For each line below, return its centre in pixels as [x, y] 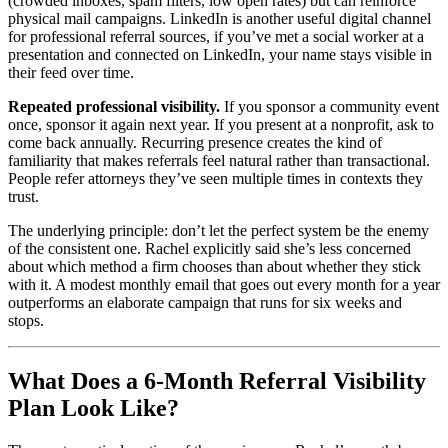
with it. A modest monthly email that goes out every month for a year [224, 285]
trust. [23, 197]
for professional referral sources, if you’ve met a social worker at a [216, 37]
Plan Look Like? [93, 408]
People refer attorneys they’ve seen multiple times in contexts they [215, 179]
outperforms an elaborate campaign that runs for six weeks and [205, 303]
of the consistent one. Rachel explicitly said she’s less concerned [209, 249]
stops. [26, 321]
